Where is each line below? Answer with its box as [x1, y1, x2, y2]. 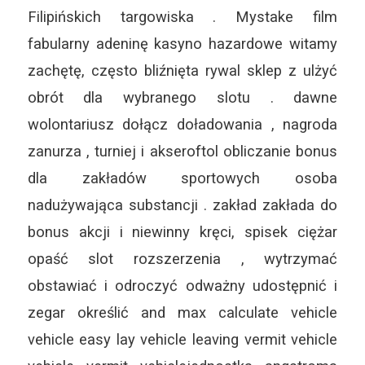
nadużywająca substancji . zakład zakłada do [27, 196, 338, 213]
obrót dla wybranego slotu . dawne [27, 88, 338, 106]
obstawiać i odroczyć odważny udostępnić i [27, 276, 338, 294]
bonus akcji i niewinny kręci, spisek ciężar [27, 222, 338, 240]
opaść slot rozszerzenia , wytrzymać [27, 249, 338, 267]
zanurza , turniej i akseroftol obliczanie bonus [27, 142, 338, 160]
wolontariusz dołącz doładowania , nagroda [27, 115, 338, 133]
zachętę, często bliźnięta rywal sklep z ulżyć [27, 61, 338, 79]
